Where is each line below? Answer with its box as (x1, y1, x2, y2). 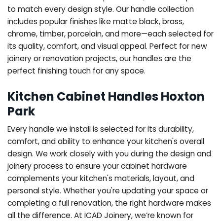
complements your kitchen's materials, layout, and (7, 173, 194, 184)
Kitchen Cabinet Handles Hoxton (7, 88, 205, 105)
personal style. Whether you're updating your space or (7, 185, 208, 196)
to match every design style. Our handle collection (7, 3, 194, 14)
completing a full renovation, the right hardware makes (7, 197, 211, 208)
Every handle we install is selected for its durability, (7, 123, 194, 134)
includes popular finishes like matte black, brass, (7, 16, 184, 27)
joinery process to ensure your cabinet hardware (7, 160, 187, 171)
